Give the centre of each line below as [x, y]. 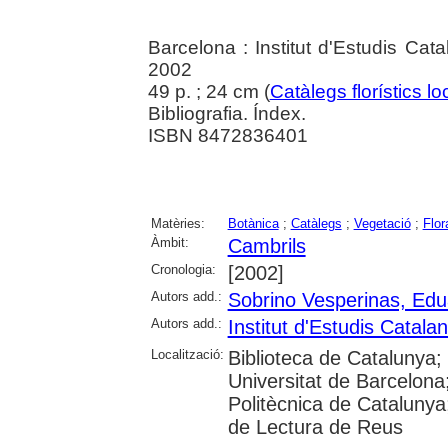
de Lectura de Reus [315, 427]
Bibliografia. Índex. [226, 114]
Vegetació [382, 224]
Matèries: [177, 224]
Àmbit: [169, 243]
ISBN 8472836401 [227, 136]
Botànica [253, 224]
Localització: [187, 355]
